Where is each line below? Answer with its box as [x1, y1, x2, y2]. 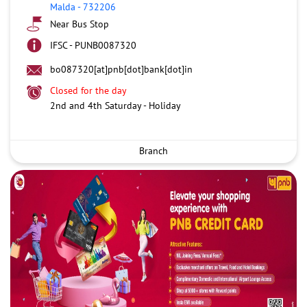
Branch [139, 144, 168, 157]
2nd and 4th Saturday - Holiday [50, 99, 181, 112]
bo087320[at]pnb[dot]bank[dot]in [50, 62, 193, 75]
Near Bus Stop [50, 17, 109, 30]
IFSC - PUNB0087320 [50, 38, 136, 51]
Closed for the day [50, 84, 127, 97]
